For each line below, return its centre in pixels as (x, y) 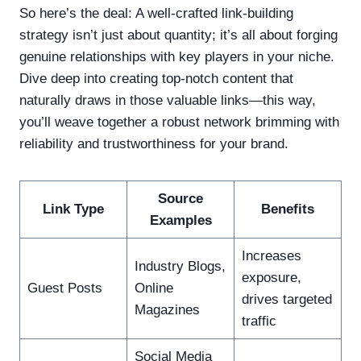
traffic (259, 321)
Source (180, 198)
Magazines (167, 309)
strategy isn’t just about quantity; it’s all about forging (178, 35)
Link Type (73, 209)
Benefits (288, 209)
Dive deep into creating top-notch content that (156, 78)
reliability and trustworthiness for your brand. (154, 143)
